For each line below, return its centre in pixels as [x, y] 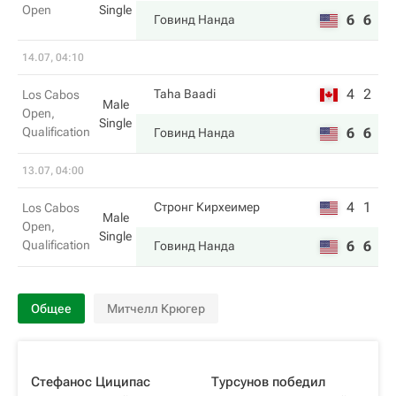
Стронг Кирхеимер [207, 207]
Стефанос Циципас [91, 382]
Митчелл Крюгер [156, 308]
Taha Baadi [185, 94]
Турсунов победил [268, 382]
